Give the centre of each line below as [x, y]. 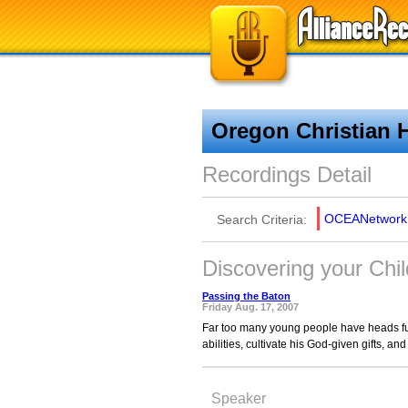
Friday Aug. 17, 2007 [250, 307]
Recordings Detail [287, 174]
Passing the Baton [246, 296]
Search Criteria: [262, 219]
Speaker [239, 398]
